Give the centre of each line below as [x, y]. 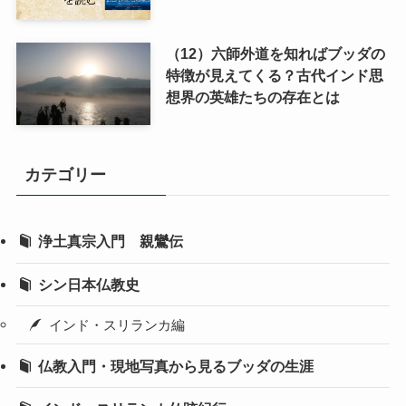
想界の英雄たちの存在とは [252, 97]
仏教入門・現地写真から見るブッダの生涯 [176, 366]
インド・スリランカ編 [117, 325]
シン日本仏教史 [89, 284]
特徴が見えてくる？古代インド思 [274, 75]
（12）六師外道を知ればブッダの [275, 53]
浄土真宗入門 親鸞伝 [111, 242]
